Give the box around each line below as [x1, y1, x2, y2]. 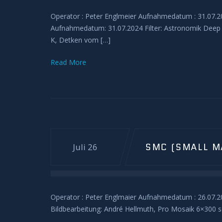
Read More [51, 57, 86, 67]
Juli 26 [73, 141, 98, 153]
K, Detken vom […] [51, 35, 111, 45]
